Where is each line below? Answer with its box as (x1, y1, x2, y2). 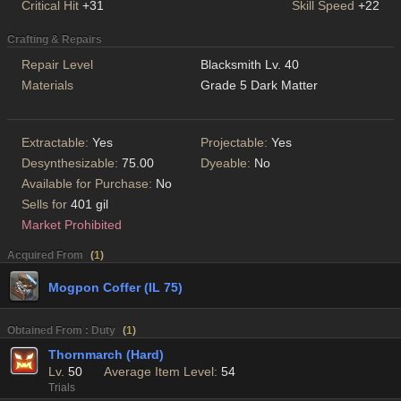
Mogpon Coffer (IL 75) (48, 280, 183, 295)
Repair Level (21, 57, 93, 73)
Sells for (21, 197, 71, 212)
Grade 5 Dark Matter (200, 78, 318, 93)
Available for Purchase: (21, 176, 156, 192)
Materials (21, 78, 73, 93)
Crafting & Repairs (7, 33, 102, 47)
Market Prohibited (21, 218, 122, 233)
